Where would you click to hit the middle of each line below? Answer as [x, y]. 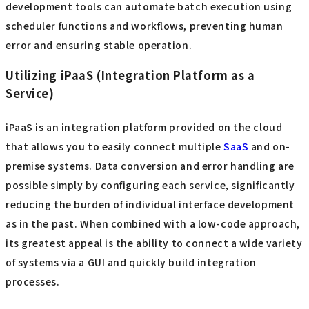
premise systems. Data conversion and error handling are [150, 165]
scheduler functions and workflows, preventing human [144, 26]
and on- [269, 146]
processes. [33, 281]
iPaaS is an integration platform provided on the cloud [144, 127]
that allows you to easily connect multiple [115, 146]
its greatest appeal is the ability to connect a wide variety [154, 242]
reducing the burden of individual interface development [150, 204]
